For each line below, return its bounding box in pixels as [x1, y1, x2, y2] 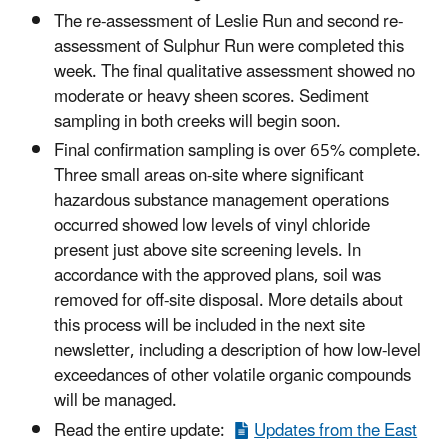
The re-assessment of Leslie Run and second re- [54, 4, 403, 41]
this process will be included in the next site [54, 308, 365, 345]
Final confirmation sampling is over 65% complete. [54, 133, 421, 170]
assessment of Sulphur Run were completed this [54, 29, 404, 66]
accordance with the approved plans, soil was [54, 258, 381, 295]
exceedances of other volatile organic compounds [54, 358, 411, 395]
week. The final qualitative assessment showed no [54, 54, 415, 91]
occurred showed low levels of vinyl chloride [54, 208, 370, 245]
